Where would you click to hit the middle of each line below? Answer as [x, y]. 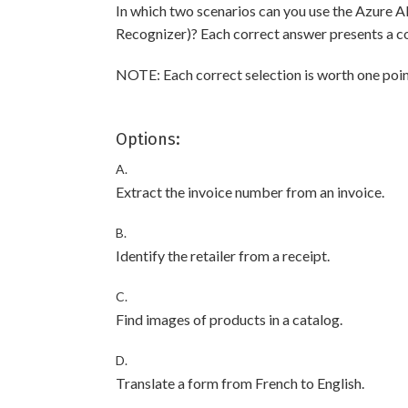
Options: [148, 140]
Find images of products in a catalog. [229, 320]
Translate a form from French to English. [240, 383]
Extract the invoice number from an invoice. [250, 192]
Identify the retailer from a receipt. [223, 256]
